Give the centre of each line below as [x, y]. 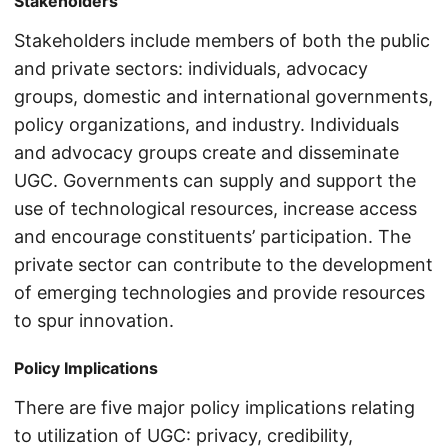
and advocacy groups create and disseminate [206, 153]
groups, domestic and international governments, [223, 97]
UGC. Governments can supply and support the [215, 181]
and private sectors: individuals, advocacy [191, 69]
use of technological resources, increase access [215, 209]
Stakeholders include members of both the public [222, 41]
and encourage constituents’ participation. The [212, 237]
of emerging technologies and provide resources [219, 293]
